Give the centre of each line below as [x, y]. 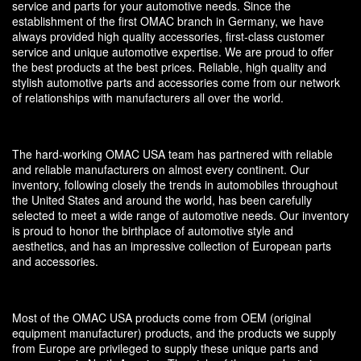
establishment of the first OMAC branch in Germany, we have [168, 21]
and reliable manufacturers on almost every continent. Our [161, 170]
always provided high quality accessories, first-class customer [168, 37]
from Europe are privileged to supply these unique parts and [165, 349]
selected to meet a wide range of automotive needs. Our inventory [180, 216]
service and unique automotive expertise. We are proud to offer [173, 52]
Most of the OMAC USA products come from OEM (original [162, 318]
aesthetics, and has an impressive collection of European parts [172, 246]
